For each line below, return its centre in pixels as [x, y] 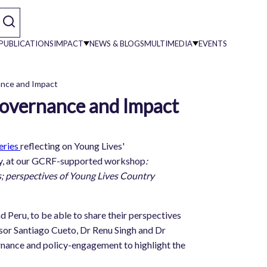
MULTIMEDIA [168, 43]
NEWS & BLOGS [117, 43]
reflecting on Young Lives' [73, 145]
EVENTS [212, 43]
